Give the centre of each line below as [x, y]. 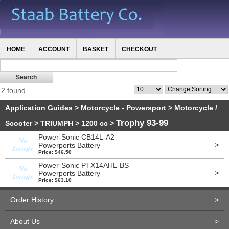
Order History [32, 200]
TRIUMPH [57, 123]
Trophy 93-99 [142, 123]
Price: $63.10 [55, 180]
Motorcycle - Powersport [123, 108]
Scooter [19, 123]
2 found [13, 90]
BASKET [96, 49]
